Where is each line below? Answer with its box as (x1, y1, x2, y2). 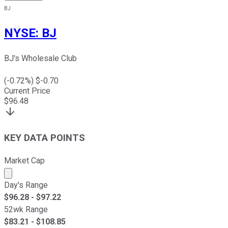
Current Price (4, 86, 50, 96)
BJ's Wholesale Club (4, 53, 77, 64)
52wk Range (4, 204, 48, 214)
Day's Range (4, 180, 48, 190)
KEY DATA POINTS (4, 132, 85, 144)
